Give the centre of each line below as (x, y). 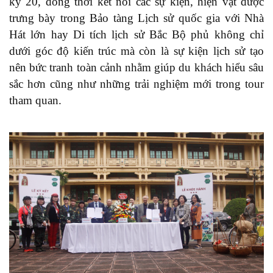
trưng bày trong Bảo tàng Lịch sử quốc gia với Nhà (136, 18)
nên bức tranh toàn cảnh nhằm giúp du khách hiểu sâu (136, 67)
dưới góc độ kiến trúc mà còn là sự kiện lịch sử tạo (136, 51)
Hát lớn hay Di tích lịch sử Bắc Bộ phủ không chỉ (136, 34)
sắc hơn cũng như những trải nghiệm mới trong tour (136, 83)
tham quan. (35, 100)
